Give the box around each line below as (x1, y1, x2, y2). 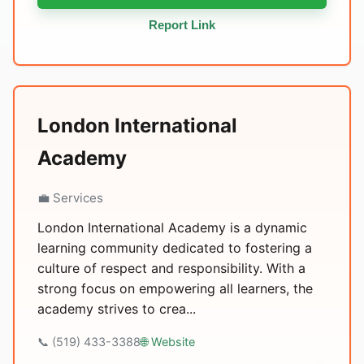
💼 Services (37, 190, 103, 206)
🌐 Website (141, 335, 195, 349)
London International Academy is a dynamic (37, 219, 307, 236)
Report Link (149, 18, 215, 32)
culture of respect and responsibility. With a (37, 260, 305, 276)
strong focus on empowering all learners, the (37, 280, 313, 297)
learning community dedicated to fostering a (37, 240, 312, 256)
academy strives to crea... (37, 301, 196, 317)
